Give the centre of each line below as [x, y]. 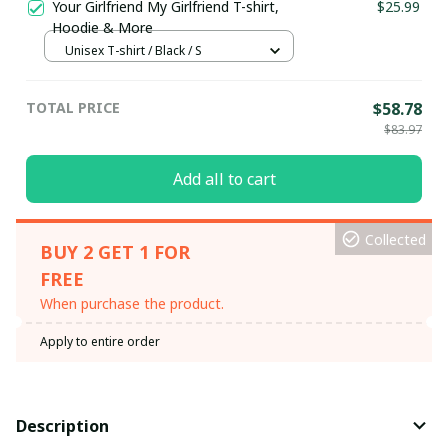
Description [62, 425]
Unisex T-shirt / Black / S [133, 50]
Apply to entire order [100, 342]
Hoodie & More [102, 28]
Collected [395, 239]
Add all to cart [224, 178]
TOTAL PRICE [73, 108]
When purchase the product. [132, 304]
